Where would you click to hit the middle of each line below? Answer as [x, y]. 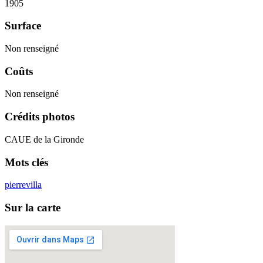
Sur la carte [33, 207]
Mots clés [26, 162]
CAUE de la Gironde [44, 139]
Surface [23, 26]
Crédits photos [40, 117]
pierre [15, 185]
